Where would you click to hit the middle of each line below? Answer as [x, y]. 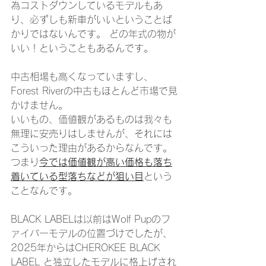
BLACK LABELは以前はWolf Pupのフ [91, 219]
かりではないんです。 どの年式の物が [93, 34]
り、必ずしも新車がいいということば [91, 20]
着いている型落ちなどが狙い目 [77, 177]
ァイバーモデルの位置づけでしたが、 [91, 234]
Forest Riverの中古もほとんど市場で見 [94, 91]
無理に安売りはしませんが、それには [91, 134]
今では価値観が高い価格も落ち [106, 162]
